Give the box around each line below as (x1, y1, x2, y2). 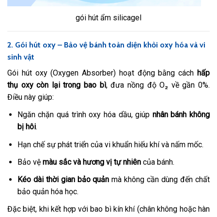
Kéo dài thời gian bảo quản (17, 174, 109, 184)
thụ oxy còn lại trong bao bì (7, 80, 106, 90)
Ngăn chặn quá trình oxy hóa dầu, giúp (17, 110, 153, 120)
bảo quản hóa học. (17, 186, 78, 196)
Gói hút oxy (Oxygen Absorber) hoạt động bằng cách (7, 68, 197, 78)
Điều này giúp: (7, 93, 54, 102)
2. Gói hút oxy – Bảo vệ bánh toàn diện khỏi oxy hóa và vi (7, 40, 205, 50)
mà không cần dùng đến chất (109, 174, 210, 184)
